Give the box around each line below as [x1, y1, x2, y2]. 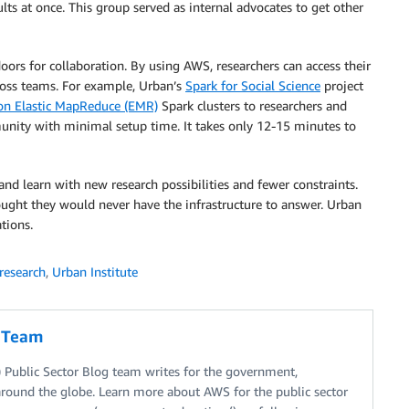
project [320, 78, 363, 93]
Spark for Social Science [185, 78, 320, 93]
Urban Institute [52, 264, 138, 279]
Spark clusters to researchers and [158, 98, 347, 113]
